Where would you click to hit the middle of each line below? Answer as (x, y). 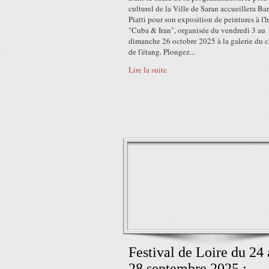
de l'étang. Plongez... (162, 52)
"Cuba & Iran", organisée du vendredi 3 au (197, 30)
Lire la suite (148, 70)
